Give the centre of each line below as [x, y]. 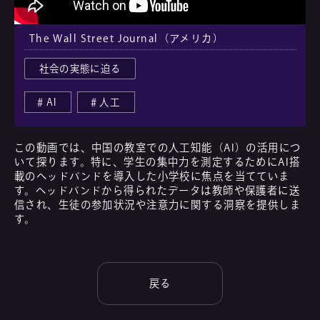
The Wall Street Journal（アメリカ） [126, 39]
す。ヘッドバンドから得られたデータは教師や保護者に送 [157, 190]
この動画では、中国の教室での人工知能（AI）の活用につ [158, 147]
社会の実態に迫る [80, 68]
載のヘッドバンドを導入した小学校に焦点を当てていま [152, 176]
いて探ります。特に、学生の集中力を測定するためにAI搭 [157, 161]
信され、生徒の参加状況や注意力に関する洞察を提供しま [158, 204]
